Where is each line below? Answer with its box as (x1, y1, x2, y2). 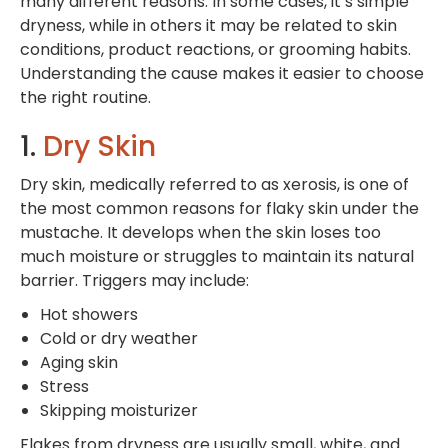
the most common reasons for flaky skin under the (20, 196, 419, 220)
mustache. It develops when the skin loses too (20, 220, 381, 244)
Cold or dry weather (40, 326, 198, 350)
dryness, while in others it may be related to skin (20, 13, 397, 37)
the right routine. (20, 85, 151, 109)
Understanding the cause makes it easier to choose (20, 61, 424, 85)
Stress (40, 374, 89, 398)
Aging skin (40, 350, 118, 374)
